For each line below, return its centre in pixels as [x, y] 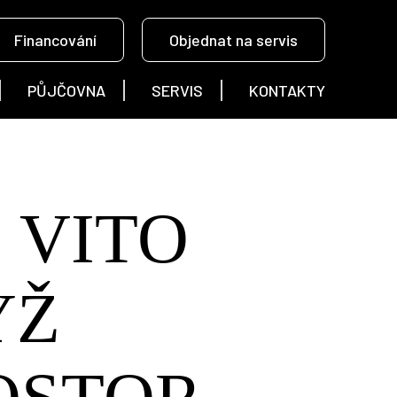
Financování [56, 40]
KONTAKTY [288, 90]
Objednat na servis [234, 40]
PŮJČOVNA [67, 90]
